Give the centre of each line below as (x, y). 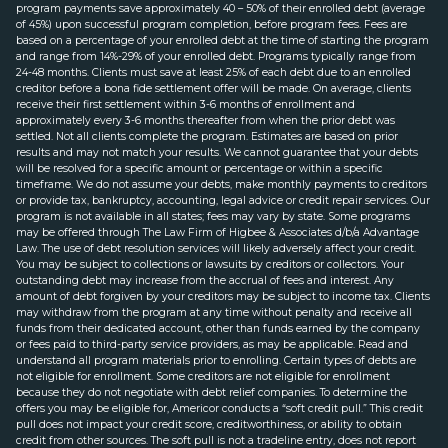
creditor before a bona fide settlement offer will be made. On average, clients (213, 88)
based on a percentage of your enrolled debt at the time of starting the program (222, 40)
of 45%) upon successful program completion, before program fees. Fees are (211, 24)
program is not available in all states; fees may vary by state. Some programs (213, 216)
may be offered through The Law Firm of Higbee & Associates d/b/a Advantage (217, 232)
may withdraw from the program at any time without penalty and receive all (214, 312)
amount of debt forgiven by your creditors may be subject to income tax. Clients (223, 296)
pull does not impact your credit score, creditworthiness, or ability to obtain (209, 424)
